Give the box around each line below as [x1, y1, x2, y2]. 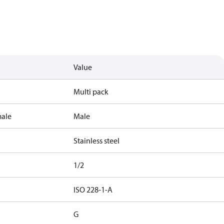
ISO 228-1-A [73, 184, 113, 194]
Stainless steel [73, 135, 120, 145]
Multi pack [73, 86, 109, 96]
